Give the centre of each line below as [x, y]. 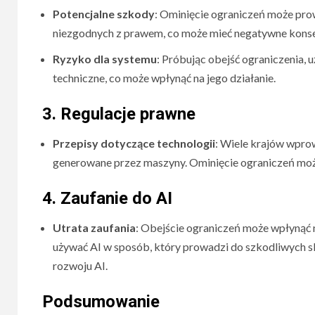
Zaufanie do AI [116, 198]
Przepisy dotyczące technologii [134, 143]
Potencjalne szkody [104, 14]
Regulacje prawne [128, 114]
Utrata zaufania [94, 227]
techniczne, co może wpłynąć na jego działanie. [164, 78]
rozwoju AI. [80, 265]
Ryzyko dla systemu [105, 59]
